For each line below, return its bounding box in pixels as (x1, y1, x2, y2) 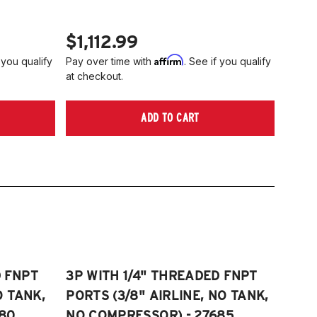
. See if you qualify (184, 54, 272, 67)
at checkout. (66, 69, 124, 82)
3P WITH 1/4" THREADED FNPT (66, 267, 258, 283)
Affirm (154, 53, 185, 66)
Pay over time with (66, 54, 155, 67)
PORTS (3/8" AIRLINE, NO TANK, (66, 287, 269, 303)
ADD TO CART (141, 110, 200, 125)
